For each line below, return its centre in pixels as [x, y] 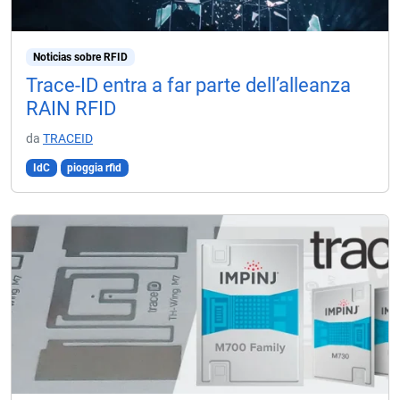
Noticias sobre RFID [80, 57]
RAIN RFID [71, 108]
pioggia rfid [95, 168]
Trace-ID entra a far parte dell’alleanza [188, 85]
